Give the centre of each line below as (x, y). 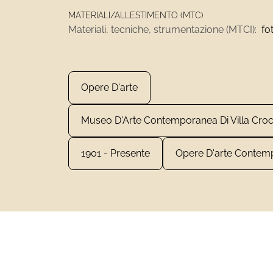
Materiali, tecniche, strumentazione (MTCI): (162, 30)
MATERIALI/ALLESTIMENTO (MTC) (136, 15)
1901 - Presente (115, 153)
